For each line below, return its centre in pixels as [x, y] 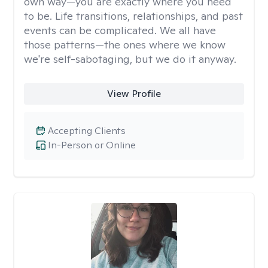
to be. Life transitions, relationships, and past [133, 16]
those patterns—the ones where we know [125, 45]
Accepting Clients [87, 131]
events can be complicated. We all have [120, 30]
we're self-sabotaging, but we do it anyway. [130, 59]
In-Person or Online [92, 145]
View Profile [134, 94]
